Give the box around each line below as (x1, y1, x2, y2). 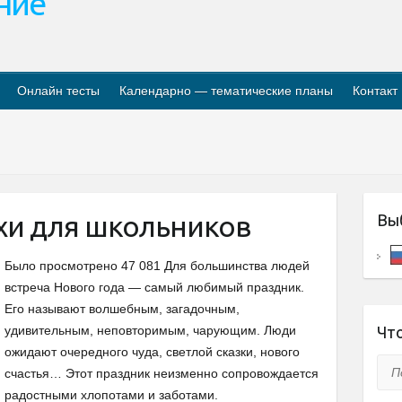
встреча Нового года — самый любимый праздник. (4, 280, 304, 294)
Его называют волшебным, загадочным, (4, 301, 240, 316)
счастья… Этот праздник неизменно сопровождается (4, 366, 319, 380)
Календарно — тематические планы (119, 83, 333, 98)
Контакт (353, 83, 398, 98)
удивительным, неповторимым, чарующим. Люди (4, 323, 296, 337)
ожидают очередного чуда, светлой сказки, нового (4, 345, 300, 359)
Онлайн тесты (17, 83, 100, 98)
